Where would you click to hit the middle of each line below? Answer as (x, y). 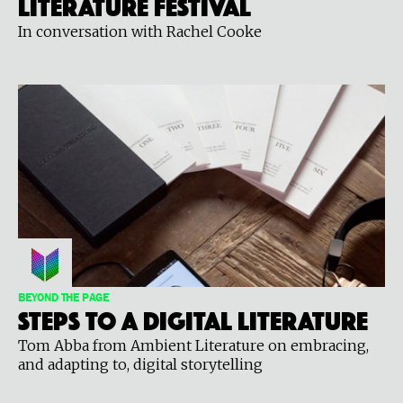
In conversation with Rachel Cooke (140, 31)
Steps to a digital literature (193, 318)
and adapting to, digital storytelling (140, 364)
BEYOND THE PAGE (63, 298)
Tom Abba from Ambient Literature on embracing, (193, 345)
